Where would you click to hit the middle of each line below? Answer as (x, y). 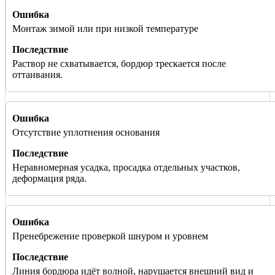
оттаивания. (37, 75)
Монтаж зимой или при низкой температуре (105, 29)
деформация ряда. (49, 179)
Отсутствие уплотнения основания (86, 133)
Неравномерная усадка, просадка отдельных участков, (126, 168)
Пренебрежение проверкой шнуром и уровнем (110, 236)
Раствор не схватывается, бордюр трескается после (119, 64)
